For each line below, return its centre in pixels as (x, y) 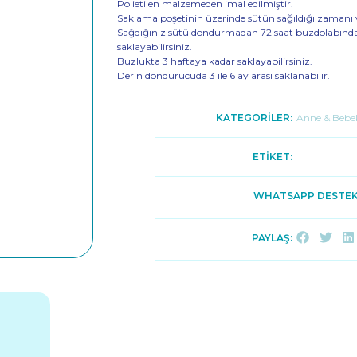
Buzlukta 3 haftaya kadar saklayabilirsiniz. (215, 61)
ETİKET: (272, 157)
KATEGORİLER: (254, 118)
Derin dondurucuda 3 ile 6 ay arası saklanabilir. (224, 75)
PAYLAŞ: (272, 238)
